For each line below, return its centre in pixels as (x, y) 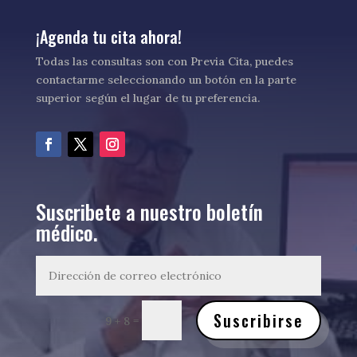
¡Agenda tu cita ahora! (108, 37)
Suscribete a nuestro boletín (149, 212)
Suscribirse (259, 320)
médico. (67, 233)
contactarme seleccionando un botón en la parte (166, 80)
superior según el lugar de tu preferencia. (147, 98)
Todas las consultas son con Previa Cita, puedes (164, 62)
